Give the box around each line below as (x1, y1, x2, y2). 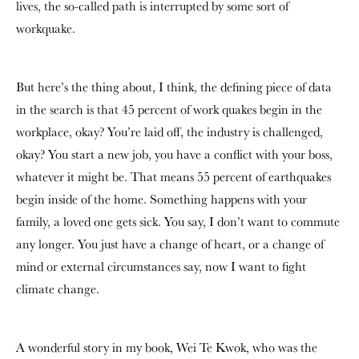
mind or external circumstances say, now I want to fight (16, 257, 306, 275)
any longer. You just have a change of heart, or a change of (16, 235, 324, 252)
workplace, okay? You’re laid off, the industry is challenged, (16, 123, 323, 140)
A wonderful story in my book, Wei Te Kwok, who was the (16, 338, 317, 356)
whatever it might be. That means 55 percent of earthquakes (16, 167, 331, 185)
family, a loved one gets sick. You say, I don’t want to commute (16, 212, 340, 230)
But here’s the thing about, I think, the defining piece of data (16, 78, 332, 95)
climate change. (16, 280, 99, 297)
